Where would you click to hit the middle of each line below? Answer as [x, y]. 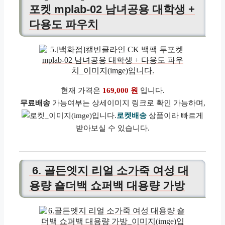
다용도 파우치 [64, 24]
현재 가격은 [81, 90]
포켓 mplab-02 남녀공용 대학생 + [112, 9]
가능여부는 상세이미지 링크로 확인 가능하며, [128, 103]
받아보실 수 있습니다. [113, 128]
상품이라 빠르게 [175, 115]
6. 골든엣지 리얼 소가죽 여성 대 [109, 171]
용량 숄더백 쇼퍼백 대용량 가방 [107, 186]
